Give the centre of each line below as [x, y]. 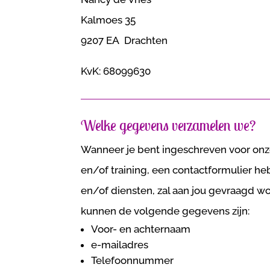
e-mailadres [120, 244]
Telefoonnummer [133, 260]
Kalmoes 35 [108, 20]
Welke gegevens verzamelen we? [168, 125]
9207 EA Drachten [124, 40]
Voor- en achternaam [141, 229]
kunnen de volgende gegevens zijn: [165, 211]
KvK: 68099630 [116, 71]
